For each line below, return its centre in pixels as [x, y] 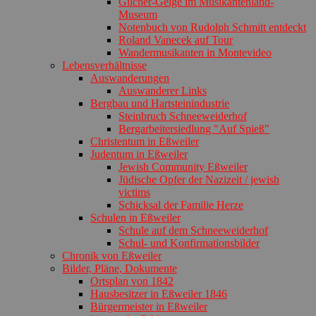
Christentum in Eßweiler [145, 141]
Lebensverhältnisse [104, 65]
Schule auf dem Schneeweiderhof [193, 230]
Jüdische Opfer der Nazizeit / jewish [199, 179]
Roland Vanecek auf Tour [176, 39]
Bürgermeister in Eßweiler [149, 306]
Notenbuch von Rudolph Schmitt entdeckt [212, 27]
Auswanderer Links [163, 90]
